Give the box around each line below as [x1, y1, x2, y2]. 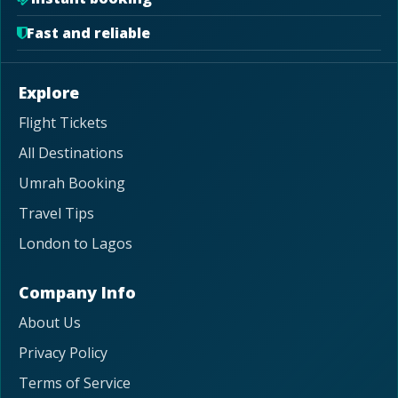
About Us [19, 313, 81, 333]
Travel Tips [19, 203, 94, 224]
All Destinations [19, 143, 123, 163]
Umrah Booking [19, 173, 125, 194]
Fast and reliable [27, 23, 150, 44]
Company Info [19, 282, 136, 304]
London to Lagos [19, 234, 132, 254]
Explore [19, 82, 79, 104]
